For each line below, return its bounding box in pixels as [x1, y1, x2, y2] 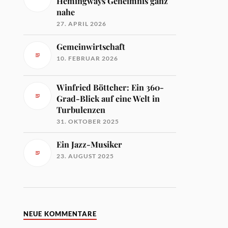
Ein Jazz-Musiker [56, 138, 123, 150]
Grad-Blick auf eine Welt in [56, 93, 160, 104]
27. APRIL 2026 [56, 19, 107, 27]
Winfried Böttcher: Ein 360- [56, 81, 164, 93]
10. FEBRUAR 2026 [56, 54, 119, 62]
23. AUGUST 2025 [56, 152, 115, 160]
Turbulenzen [56, 104, 106, 115]
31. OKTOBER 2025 [56, 117, 120, 125]
